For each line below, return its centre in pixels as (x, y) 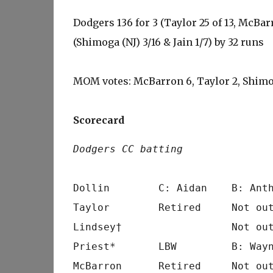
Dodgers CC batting (128, 149)
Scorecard (98, 120)
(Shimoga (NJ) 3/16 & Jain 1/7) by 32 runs (168, 42)
